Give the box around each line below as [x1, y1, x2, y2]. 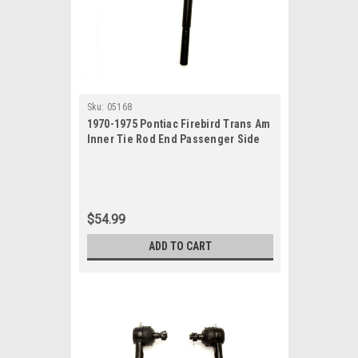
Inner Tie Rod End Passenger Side [86, 133, 261, 145]
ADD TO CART [148, 240, 212, 253]
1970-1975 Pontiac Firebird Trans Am [86, 117, 271, 130]
